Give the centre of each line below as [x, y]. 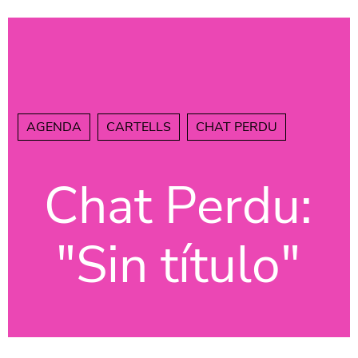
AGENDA [54, 127]
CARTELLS [139, 127]
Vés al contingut [221, 17]
